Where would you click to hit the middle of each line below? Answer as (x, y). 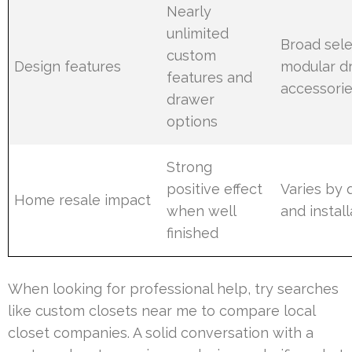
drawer (191, 99)
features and (210, 77)
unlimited (198, 33)
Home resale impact (83, 200)
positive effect (215, 189)
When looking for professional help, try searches (173, 288)
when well (202, 211)
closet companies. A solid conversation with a (161, 332)
